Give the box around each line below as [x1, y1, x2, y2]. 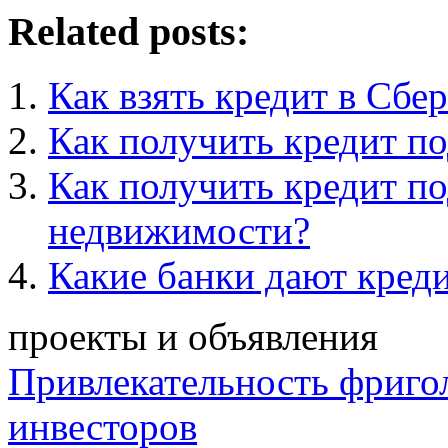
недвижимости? [48, 209, 310, 253]
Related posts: [8, 8, 249, 54]
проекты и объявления [8, 315, 378, 359]
